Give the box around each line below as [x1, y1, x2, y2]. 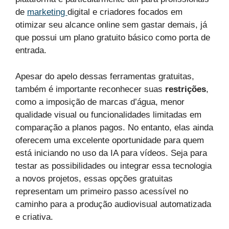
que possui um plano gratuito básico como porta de [15, 33, 210, 43]
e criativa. [15, 212, 53, 222]
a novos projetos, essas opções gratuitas [15, 173, 173, 184]
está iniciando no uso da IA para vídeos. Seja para [15, 148, 207, 158]
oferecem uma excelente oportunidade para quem [15, 135, 204, 145]
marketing [27, 7, 67, 17]
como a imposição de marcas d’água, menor [15, 97, 185, 107]
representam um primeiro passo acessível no [15, 186, 188, 196]
